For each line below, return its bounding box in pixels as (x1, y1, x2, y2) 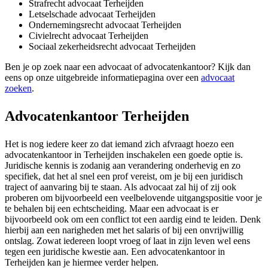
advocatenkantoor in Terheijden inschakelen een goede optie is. (5, 150, 243, 160)
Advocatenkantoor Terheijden (5, 108, 189, 124)
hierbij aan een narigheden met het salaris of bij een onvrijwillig (5, 225, 243, 236)
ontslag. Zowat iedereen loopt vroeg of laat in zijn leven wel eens (5, 236, 250, 246)
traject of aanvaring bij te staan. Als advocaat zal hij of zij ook (5, 182, 236, 193)
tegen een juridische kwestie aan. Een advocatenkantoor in (5, 246, 225, 257)
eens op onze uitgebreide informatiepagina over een (5, 72, 201, 83)
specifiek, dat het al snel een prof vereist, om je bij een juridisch (5, 171, 243, 182)
